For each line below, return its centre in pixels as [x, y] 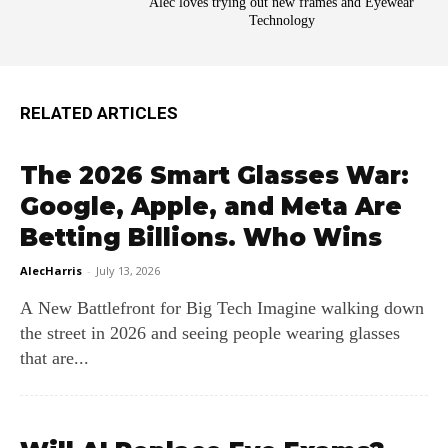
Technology [281, 20]
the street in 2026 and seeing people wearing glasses [210, 333]
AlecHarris [51, 270]
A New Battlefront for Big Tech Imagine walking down [138, 308]
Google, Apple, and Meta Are [211, 206]
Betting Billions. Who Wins [201, 237]
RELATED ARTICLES [99, 113]
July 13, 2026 [128, 270]
